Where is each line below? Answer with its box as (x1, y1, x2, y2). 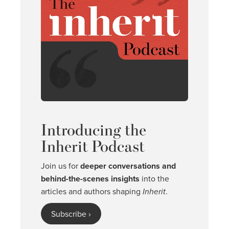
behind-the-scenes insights (41, 172, 140, 185)
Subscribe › (51, 208, 91, 219)
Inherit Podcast (41, 135, 145, 156)
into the (140, 172, 169, 184)
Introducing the (41, 119, 146, 140)
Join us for (41, 159, 80, 171)
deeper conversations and (80, 159, 176, 172)
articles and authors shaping (41, 185, 143, 197)
